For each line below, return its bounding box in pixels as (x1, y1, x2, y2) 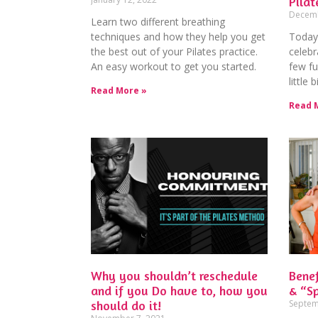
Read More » (91, 84, 147, 97)
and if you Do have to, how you (91, 283, 268, 299)
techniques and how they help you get (91, 29, 265, 43)
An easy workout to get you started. (91, 59, 256, 73)
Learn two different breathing (91, 14, 225, 28)
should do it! (91, 297, 161, 314)
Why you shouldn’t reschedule (91, 268, 258, 284)
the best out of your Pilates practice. (91, 44, 258, 58)
